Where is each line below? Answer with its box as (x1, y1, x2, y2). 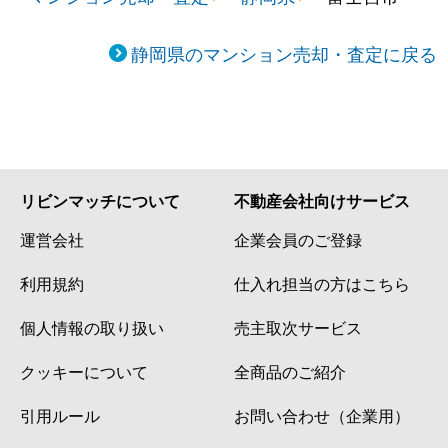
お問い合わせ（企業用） (234, 403, 410, 426)
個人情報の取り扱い (20, 315, 164, 338)
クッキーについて (20, 359, 148, 382)
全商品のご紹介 (234, 359, 346, 382)
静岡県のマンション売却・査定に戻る (130, 39, 437, 66)
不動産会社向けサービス (234, 188, 410, 212)
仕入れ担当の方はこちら (234, 271, 410, 294)
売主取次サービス (234, 315, 362, 338)
